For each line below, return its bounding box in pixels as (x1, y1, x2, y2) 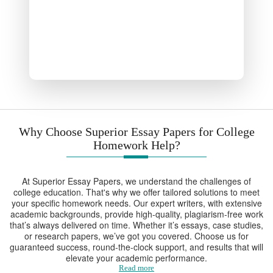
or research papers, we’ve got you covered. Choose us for (24, 230, 249, 242)
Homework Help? (93, 138, 180, 152)
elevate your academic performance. (66, 252, 207, 264)
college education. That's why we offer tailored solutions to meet (13, 186, 260, 198)
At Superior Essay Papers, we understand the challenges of (22, 175, 251, 187)
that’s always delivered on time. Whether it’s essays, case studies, (10, 219, 263, 231)
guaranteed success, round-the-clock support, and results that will (10, 241, 263, 253)
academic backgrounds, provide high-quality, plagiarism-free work (10, 208, 263, 220)
